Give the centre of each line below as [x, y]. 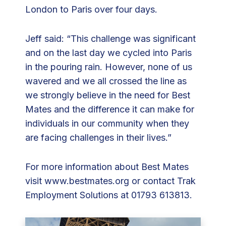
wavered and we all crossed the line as [106, 81]
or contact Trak [162, 181]
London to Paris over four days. [91, 10]
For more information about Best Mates [107, 167]
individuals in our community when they [107, 124]
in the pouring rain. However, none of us [109, 67]
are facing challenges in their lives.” [98, 138]
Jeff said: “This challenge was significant [110, 39]
